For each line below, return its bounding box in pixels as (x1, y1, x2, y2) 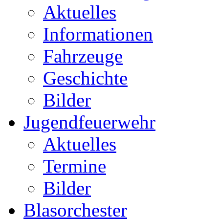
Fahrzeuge (43, 45, 123, 67)
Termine (43, 155, 106, 177)
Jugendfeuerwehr (23, 111, 155, 133)
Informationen (43, 23, 153, 45)
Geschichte (43, 67, 128, 89)
